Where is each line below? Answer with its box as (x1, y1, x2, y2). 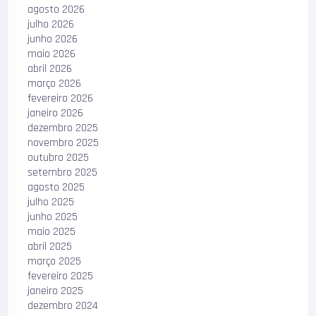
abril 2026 (28, 61, 73, 76)
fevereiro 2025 (28, 268, 94, 284)
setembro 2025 (28, 164, 98, 180)
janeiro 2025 (28, 283, 84, 298)
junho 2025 (28, 209, 78, 224)
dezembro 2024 (28, 298, 99, 313)
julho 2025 (28, 194, 75, 209)
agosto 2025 (28, 179, 85, 195)
